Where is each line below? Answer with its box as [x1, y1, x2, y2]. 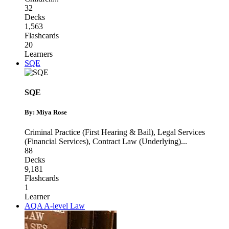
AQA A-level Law [25, 201, 85, 211]
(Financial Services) [25, 137, 88, 146]
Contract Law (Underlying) [93, 137, 181, 146]
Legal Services [157, 128, 205, 137]
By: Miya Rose [25, 108, 67, 117]
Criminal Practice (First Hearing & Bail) [25, 128, 153, 137]
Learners [25, 49, 53, 58]
